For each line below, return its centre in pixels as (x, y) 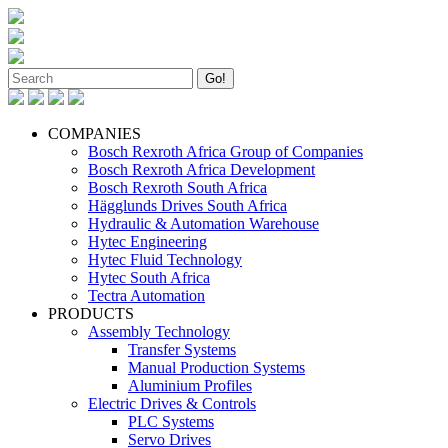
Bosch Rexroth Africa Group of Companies (225, 151)
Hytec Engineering (147, 241)
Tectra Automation (146, 295)
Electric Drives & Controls (172, 403)
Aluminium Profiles (190, 385)
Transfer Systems (182, 349)
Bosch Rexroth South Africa (177, 187)
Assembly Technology (159, 331)
